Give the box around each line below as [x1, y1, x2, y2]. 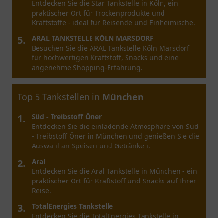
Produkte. [32, 18, 63, 27]
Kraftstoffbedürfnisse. [32, 73, 104, 82]
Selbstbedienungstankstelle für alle [32, 63, 148, 72]
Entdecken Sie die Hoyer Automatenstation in [32, 43, 179, 53]
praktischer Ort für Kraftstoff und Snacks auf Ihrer [32, 176, 196, 185]
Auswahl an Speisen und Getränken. [32, 141, 150, 150]
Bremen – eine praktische [32, 53, 115, 62]
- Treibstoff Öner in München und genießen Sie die [32, 131, 199, 141]
